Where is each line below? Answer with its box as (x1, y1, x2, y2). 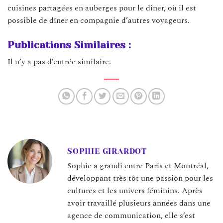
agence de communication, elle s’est (67, 210, 195, 222)
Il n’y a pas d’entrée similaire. (7, 56, 111, 68)
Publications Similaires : (7, 39, 131, 51)
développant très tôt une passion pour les (67, 172, 213, 185)
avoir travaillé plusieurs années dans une (67, 197, 211, 210)
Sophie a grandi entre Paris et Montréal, (67, 160, 209, 172)
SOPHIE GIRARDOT (67, 146, 147, 156)
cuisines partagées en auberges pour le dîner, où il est (7, 2, 196, 14)
